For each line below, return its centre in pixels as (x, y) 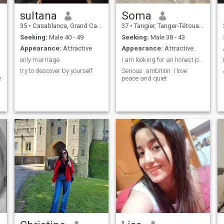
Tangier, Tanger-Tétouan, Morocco (165, 26)
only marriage (39, 59)
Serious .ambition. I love (154, 71)
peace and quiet (144, 78)
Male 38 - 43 (167, 37)
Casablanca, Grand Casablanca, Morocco (64, 26)
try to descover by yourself (56, 71)
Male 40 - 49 (65, 37)
